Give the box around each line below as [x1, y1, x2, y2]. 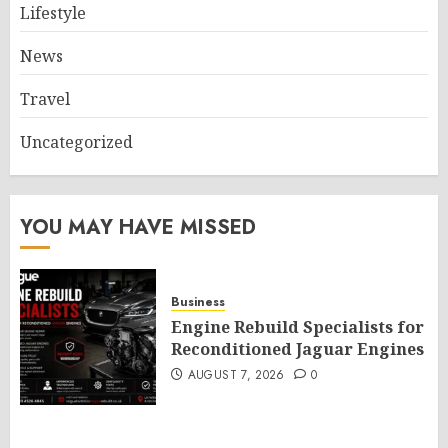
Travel [20, 88, 70, 111]
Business [171, 293, 225, 312]
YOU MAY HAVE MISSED [20, 213, 256, 243]
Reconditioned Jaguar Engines [171, 338, 424, 361]
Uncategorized [20, 131, 133, 154]
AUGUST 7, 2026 [187, 366, 285, 385]
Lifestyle [20, 2, 86, 25]
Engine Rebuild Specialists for [171, 316, 424, 339]
